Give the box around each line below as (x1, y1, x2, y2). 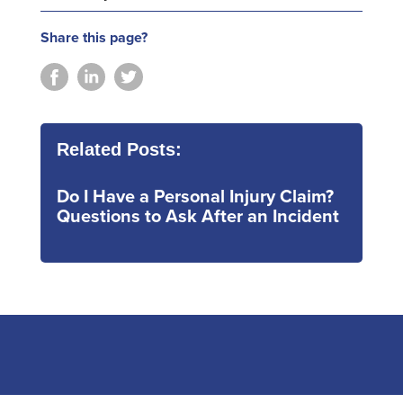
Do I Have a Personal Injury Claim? (56, 183, 334, 210)
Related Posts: (56, 139, 182, 160)
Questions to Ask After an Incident (56, 202, 339, 230)
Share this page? (40, 27, 148, 49)
